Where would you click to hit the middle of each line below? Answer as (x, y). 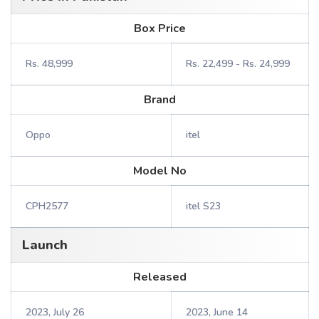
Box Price (160, 28)
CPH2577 (47, 206)
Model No (160, 171)
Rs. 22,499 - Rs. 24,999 (238, 64)
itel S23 (203, 206)
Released (160, 277)
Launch (45, 245)
